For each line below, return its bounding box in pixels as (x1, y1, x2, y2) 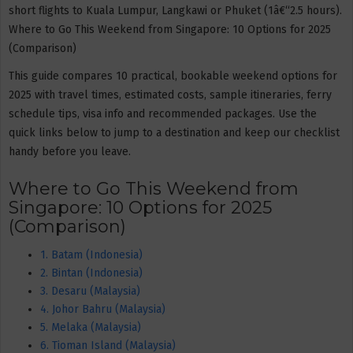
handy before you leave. (9, 145, 131, 158)
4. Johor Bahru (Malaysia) (40, 302, 165, 316)
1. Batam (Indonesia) (40, 247, 143, 262)
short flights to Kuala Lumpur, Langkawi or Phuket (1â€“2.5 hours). (9, 3, 342, 17)
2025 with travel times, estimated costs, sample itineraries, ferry (9, 88, 332, 102)
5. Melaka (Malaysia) (40, 320, 141, 334)
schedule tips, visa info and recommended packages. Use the (9, 107, 317, 121)
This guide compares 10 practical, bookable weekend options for (9, 69, 337, 83)
